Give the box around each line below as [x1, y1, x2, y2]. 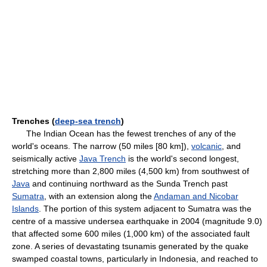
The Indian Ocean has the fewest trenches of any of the [12, 129, 236, 138]
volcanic [191, 141, 222, 151]
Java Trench [79, 154, 126, 163]
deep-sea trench [55, 116, 121, 126]
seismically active [12, 154, 79, 163]
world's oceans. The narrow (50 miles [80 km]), [12, 141, 191, 151]
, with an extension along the [44, 191, 154, 201]
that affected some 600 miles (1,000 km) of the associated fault [12, 229, 250, 238]
